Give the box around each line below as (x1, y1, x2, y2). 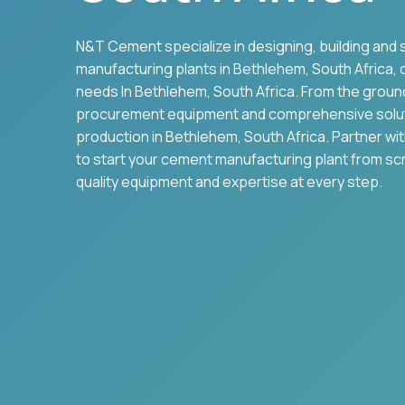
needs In (76, 80, 135, 101)
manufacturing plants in (76, 58, 233, 79)
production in (76, 126, 165, 146)
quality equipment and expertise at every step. (76, 171, 382, 192)
